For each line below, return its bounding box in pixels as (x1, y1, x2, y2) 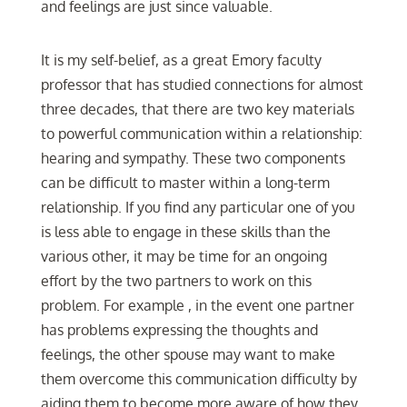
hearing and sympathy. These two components (40, 149, 345, 167)
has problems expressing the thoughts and (40, 321, 318, 339)
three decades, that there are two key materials (40, 100, 354, 118)
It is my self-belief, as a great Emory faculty (40, 51, 322, 69)
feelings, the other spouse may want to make (40, 345, 335, 363)
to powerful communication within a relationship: (40, 124, 362, 143)
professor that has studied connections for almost (40, 75, 363, 94)
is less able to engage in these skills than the (40, 223, 331, 241)
